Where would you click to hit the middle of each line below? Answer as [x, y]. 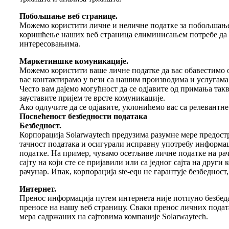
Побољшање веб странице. [68, 16]
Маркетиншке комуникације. [74, 61]
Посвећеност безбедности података [83, 116]
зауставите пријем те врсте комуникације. [92, 98]
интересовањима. [50, 43]
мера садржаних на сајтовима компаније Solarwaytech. [114, 216]
